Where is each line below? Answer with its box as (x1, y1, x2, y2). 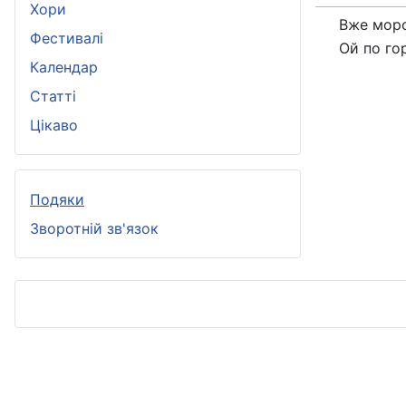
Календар (30, 58, 98, 77)
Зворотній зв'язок (30, 219, 159, 238)
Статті (30, 87, 76, 106)
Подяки (30, 190, 84, 209)
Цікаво (30, 116, 78, 135)
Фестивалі (30, 29, 103, 48)
